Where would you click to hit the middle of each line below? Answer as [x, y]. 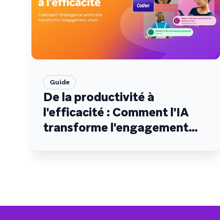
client [59, 143]
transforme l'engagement [116, 127]
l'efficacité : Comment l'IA [116, 112]
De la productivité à [99, 97]
